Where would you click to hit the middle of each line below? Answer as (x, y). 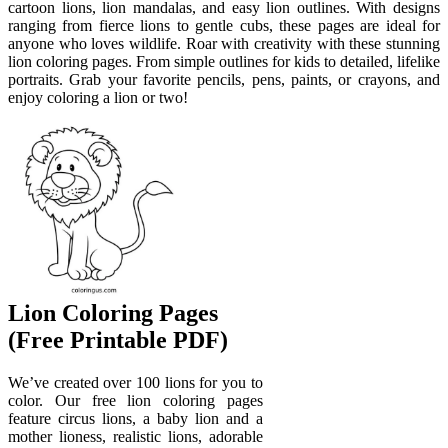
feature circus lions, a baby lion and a (135, 419)
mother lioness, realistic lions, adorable (135, 437)
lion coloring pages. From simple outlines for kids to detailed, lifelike (224, 62)
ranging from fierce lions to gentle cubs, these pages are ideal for (224, 26)
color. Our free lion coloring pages (135, 401)
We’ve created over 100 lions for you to (135, 383)
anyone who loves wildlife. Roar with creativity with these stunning (224, 44)
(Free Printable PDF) (118, 340)
